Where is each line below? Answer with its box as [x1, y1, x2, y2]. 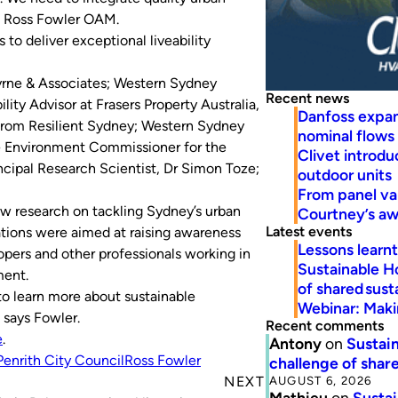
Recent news [265, 89, 349, 107]
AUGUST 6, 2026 [268, 372, 372, 387]
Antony [268, 333, 322, 353]
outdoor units [297, 164, 392, 184]
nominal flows [297, 125, 394, 145]
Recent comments [265, 316, 384, 334]
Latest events [265, 222, 352, 240]
